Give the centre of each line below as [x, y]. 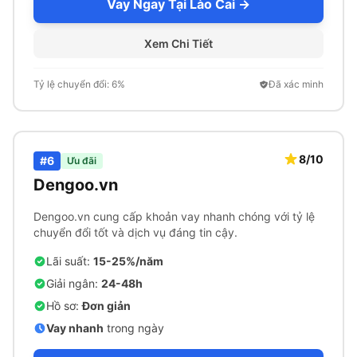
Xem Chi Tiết [178, 43]
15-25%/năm [128, 261]
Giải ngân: [74, 283]
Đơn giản [106, 306]
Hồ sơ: [64, 306]
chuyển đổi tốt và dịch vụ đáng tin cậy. [135, 232]
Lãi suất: [70, 261]
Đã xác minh [296, 84]
